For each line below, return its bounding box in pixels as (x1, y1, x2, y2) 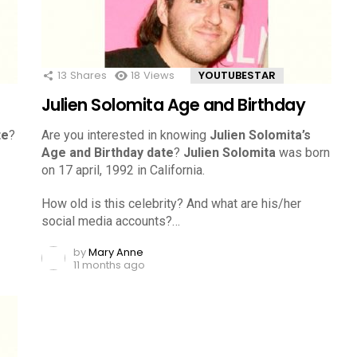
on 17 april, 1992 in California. (41, 162, 205, 178)
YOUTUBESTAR (198, 67, 276, 83)
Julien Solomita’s (210, 127, 311, 143)
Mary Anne (88, 244, 143, 260)
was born (276, 144, 330, 160)
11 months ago (73, 257, 145, 273)
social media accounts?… (41, 213, 180, 229)
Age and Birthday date (41, 144, 174, 160)
